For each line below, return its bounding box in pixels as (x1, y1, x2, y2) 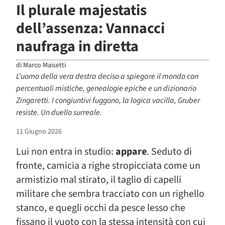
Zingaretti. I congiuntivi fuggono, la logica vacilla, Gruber (16, 94, 200, 106)
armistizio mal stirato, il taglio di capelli (16, 172, 181, 187)
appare (116, 144, 147, 159)
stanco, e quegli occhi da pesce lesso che (16, 200, 185, 215)
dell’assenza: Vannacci (16, 17, 165, 39)
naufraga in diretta (16, 35, 139, 57)
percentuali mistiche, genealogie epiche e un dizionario (16, 82, 196, 94)
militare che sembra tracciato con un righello (16, 186, 204, 201)
